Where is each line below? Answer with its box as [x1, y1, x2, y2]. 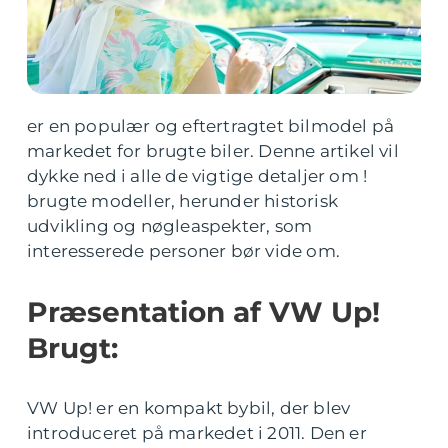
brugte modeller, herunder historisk [27, 191, 339, 211]
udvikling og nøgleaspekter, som [27, 216, 313, 236]
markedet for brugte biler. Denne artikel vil [27, 141, 399, 161]
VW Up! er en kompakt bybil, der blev [27, 398, 351, 418]
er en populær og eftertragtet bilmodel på [27, 116, 395, 136]
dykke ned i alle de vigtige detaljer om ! [27, 166, 368, 186]
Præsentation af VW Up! [27, 295, 380, 329]
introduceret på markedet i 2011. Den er [27, 423, 367, 443]
